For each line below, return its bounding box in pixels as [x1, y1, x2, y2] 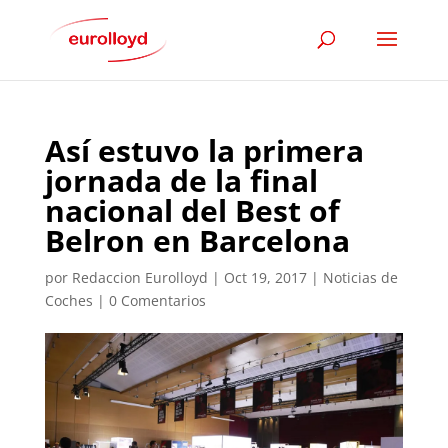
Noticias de [322, 268, 398, 287]
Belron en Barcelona [44, 220, 350, 261]
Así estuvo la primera [44, 130, 364, 171]
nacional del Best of [44, 190, 340, 231]
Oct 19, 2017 [223, 268, 307, 287]
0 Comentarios [108, 291, 206, 310]
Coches [44, 291, 93, 310]
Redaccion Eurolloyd [71, 268, 208, 287]
